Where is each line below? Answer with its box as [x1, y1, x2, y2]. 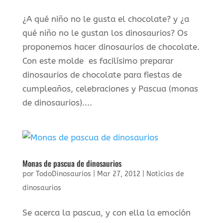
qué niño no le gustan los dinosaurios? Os [22, 28, 188, 38]
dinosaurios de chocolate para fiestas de [22, 70, 182, 80]
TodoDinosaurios [35, 170, 91, 178]
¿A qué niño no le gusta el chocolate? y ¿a [22, 14, 189, 24]
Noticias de [146, 170, 184, 178]
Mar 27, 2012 [97, 170, 140, 178]
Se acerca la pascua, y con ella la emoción [22, 208, 191, 218]
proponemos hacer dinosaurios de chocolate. [22, 42, 200, 52]
